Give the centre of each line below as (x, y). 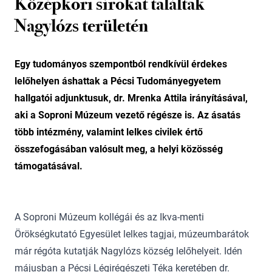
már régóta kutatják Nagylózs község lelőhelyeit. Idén (128, 251)
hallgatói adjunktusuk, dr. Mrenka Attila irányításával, (131, 98)
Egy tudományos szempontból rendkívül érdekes (121, 64)
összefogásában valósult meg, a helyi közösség (119, 149)
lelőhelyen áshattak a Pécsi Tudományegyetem (118, 81)
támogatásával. (49, 166)
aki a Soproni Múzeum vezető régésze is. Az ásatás (127, 115)
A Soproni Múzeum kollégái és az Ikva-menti (109, 217)
